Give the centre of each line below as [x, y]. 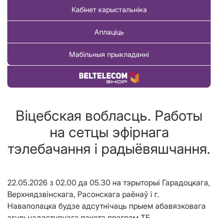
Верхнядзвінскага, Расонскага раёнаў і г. [83, 194]
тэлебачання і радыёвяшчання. [109, 149]
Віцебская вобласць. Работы [109, 116]
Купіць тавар [109, 77]
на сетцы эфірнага [109, 132]
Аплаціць [109, 32]
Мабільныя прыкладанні [109, 54]
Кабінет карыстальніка [109, 10]
